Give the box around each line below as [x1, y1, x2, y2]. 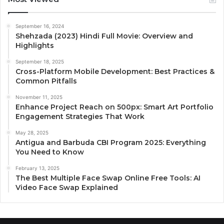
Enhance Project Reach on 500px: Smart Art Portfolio [15, 102, 213, 112]
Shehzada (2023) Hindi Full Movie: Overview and [15, 31, 193, 41]
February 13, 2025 [15, 165, 59, 171]
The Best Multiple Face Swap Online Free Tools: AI [15, 173, 200, 183]
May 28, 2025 [15, 129, 48, 136]
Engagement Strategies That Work [15, 112, 144, 121]
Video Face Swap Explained [15, 183, 118, 192]
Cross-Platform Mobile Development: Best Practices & [15, 67, 214, 76]
